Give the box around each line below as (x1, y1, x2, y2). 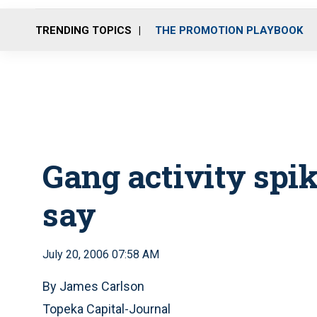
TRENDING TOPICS (35, 23, 132, 37)
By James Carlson (42, 279, 144, 294)
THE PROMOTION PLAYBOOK (155, 23, 303, 37)
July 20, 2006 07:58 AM (42, 248, 159, 261)
